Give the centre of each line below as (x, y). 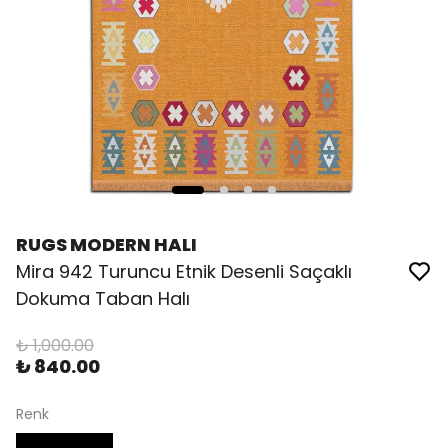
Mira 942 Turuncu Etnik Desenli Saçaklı (184, 271)
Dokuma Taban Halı (103, 298)
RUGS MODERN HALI (106, 244)
